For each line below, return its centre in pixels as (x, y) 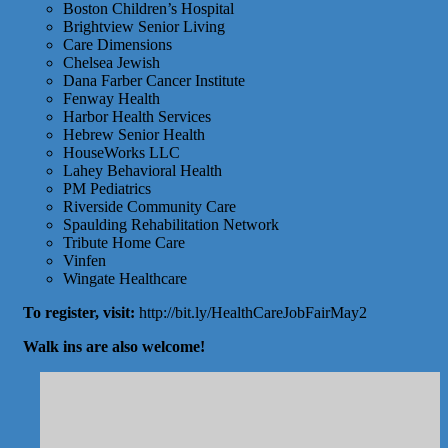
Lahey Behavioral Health (142, 170)
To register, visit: (79, 312)
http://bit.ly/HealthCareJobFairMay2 (251, 312)
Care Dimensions (117, 44)
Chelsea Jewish (111, 62)
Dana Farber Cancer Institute (154, 80)
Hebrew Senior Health (134, 134)
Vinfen (84, 260)
